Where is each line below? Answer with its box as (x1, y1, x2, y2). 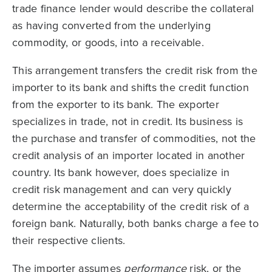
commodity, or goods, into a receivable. (12, 35, 204, 50)
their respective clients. (12, 233, 126, 248)
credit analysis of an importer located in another (12, 148, 245, 163)
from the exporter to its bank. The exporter (12, 97, 219, 112)
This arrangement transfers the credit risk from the (12, 63, 257, 78)
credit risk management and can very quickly (12, 182, 231, 197)
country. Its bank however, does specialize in (12, 165, 230, 180)
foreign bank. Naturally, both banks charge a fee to (12, 216, 259, 231)
